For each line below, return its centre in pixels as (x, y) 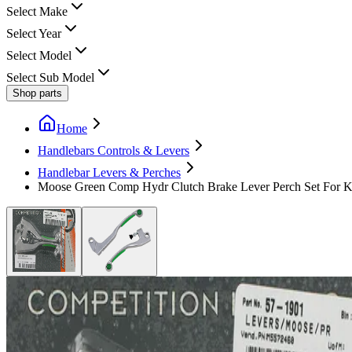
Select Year (34, 33)
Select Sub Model (50, 77)
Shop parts (37, 93)
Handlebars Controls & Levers (114, 150)
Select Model (39, 55)
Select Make (37, 11)
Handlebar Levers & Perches (109, 172)
